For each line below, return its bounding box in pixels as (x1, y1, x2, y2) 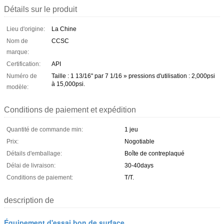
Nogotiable (124, 137, 154, 145)
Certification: (6, 60, 40, 67)
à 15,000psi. (51, 80, 85, 87)
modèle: (6, 83, 28, 90)
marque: (6, 48, 29, 55)
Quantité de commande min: (6, 125, 83, 133)
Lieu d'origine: (6, 25, 45, 32)
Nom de (6, 37, 28, 44)
